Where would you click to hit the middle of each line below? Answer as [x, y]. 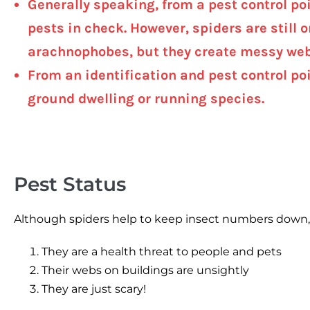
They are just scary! [94, 289]
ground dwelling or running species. [146, 98]
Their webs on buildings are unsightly [145, 270]
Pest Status [70, 184]
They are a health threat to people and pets [162, 251]
